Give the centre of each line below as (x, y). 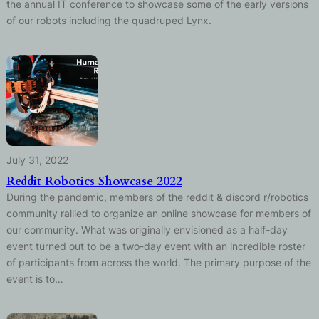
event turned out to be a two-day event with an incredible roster (156, 246)
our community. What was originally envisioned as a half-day (147, 230)
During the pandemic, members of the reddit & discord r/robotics (157, 197)
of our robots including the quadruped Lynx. (109, 21)
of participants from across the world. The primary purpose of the (158, 263)
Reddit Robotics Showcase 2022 (94, 182)
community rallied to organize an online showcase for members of (158, 214)
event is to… (35, 279)
